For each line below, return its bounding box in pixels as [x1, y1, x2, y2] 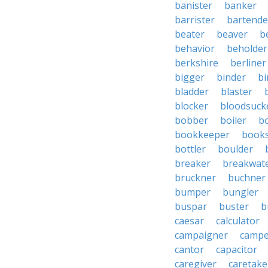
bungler [223, 185, 258, 199]
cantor [175, 243, 204, 256]
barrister [175, 13, 215, 26]
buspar [175, 200, 207, 213]
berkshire [175, 56, 218, 69]
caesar [175, 214, 204, 227]
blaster [221, 85, 252, 98]
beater [175, 28, 205, 41]
